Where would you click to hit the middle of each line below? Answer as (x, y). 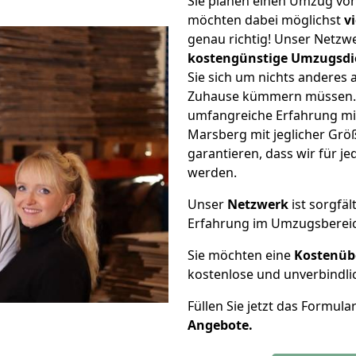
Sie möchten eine (241, 255)
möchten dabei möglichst (266, 20)
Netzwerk (258, 204)
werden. (212, 172)
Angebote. (220, 325)
